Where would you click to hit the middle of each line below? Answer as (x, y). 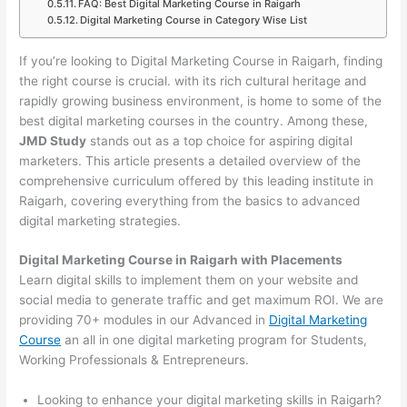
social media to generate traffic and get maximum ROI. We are (202, 300)
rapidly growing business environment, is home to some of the (201, 100)
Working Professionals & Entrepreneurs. (134, 360)
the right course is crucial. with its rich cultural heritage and (193, 80)
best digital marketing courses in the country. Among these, (194, 120)
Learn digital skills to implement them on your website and (189, 280)
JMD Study (53, 140)
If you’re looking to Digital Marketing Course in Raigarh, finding (201, 60)
